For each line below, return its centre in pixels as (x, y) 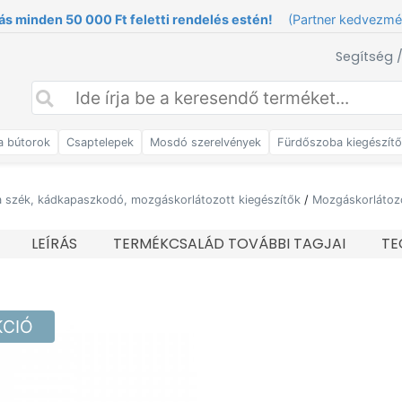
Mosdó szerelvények (205, 142)
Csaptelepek (100, 142)
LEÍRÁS (54, 244)
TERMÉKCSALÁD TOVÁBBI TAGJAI (229, 244)
